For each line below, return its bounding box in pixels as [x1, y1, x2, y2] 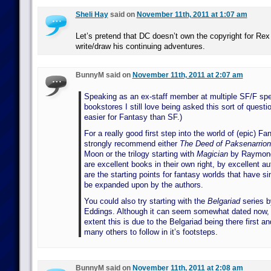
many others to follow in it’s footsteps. [83, 227, 218, 237]
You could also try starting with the [83, 197, 207, 206]
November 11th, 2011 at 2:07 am [132, 71, 243, 79]
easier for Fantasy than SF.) [83, 113, 182, 122]
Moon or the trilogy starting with [83, 149, 197, 158]
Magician [196, 149, 228, 158]
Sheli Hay [75, 10, 108, 19]
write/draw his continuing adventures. [75, 42, 205, 51]
